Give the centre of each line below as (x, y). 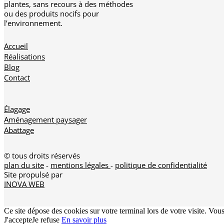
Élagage (17, 109)
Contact (17, 78)
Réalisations (24, 57)
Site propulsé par (33, 175)
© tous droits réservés (42, 156)
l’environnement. (33, 23)
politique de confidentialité (161, 165)
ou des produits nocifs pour (51, 14)
